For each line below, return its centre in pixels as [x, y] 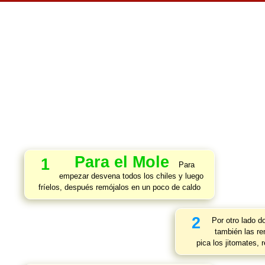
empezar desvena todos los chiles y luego [131, 176]
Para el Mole [122, 162]
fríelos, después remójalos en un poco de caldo [119, 187]
